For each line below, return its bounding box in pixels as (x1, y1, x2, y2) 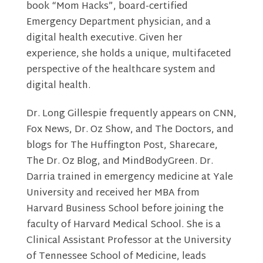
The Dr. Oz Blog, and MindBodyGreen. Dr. (26, 153, 213, 171)
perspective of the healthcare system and (26, 62, 215, 79)
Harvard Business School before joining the (26, 201, 224, 218)
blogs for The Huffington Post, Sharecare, (26, 137, 218, 155)
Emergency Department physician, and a (26, 14, 211, 32)
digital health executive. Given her (26, 30, 183, 48)
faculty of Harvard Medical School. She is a (26, 217, 221, 234)
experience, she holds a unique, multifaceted (26, 46, 231, 63)
